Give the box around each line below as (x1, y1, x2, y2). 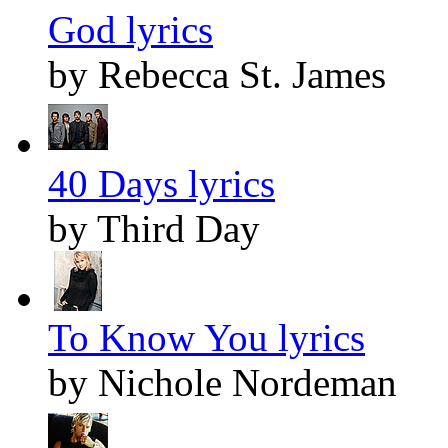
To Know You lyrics (48, 316, 365, 360)
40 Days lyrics (48, 162, 275, 206)
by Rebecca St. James (48, 53, 386, 97)
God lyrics (48, 8, 213, 52)
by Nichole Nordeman (48, 361, 397, 405)
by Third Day (48, 207, 260, 251)
